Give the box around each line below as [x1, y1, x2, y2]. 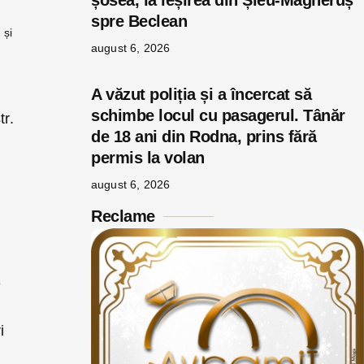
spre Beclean [91, 12, 187, 30]
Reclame [91, 207, 155, 225]
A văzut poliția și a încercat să [91, 85, 311, 103]
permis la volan [91, 149, 205, 167]
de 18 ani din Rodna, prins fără [91, 128, 317, 145]
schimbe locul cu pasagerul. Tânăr [91, 106, 345, 124]
